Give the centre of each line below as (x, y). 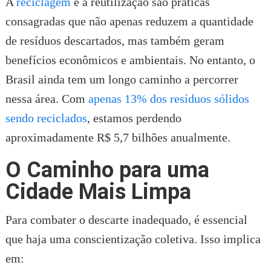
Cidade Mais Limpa (98, 191)
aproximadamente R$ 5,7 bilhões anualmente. (118, 137)
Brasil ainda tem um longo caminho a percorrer (122, 79)
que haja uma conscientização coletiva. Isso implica (133, 239)
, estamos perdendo (134, 118)
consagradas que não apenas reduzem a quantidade (129, 21)
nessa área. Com (47, 98)
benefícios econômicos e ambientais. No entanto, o (130, 60)
